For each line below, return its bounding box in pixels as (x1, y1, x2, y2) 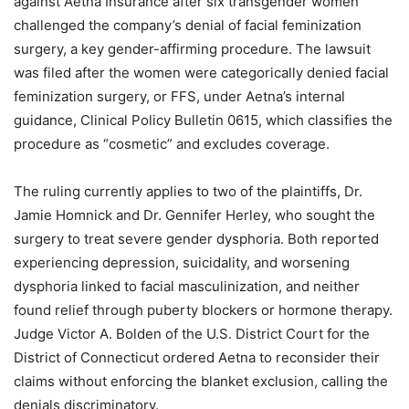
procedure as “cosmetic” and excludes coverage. (14, 134, 330, 152)
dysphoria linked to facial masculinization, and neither (14, 277, 360, 295)
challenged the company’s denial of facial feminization (14, 16, 362, 34)
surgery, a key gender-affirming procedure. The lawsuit (14, 39, 371, 58)
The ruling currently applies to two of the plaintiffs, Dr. (14, 182, 362, 200)
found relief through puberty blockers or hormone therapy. (14, 300, 393, 319)
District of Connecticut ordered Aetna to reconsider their (14, 348, 380, 366)
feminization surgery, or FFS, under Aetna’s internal (14, 87, 345, 105)
